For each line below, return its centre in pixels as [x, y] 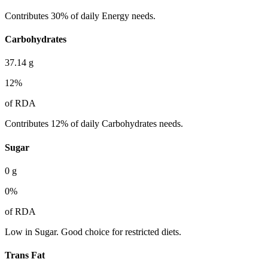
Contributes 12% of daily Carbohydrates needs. [94, 124]
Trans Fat [25, 255]
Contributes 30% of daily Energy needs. [80, 16]
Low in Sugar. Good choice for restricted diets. [93, 232]
